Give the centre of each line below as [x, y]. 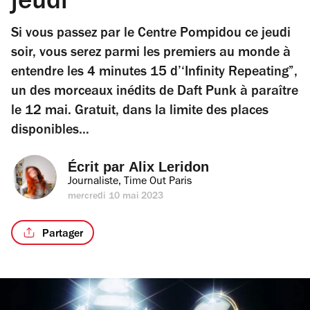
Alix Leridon [169, 167]
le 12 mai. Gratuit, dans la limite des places [140, 112]
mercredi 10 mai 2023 [116, 197]
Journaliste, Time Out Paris [130, 182]
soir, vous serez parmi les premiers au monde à [151, 54]
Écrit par [98, 167]
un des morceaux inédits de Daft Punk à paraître [155, 93]
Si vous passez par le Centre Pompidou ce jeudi [151, 35]
